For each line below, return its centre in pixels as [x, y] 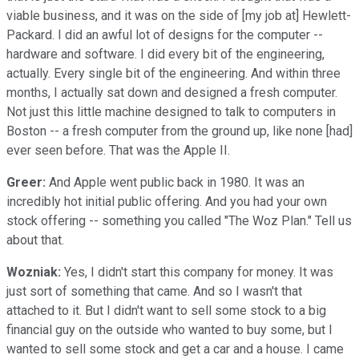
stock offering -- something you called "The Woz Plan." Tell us [179, 220]
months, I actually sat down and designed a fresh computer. [172, 92]
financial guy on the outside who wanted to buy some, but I [169, 329]
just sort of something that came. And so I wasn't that [154, 291]
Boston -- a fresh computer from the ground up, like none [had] [179, 131]
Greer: [26, 182]
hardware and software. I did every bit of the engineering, [165, 54]
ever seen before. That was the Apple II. [118, 150]
